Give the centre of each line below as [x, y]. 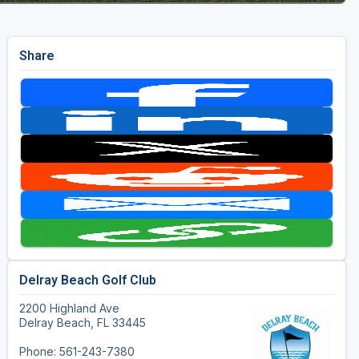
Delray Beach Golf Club [87, 280]
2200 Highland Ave [69, 309]
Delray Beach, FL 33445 [82, 323]
